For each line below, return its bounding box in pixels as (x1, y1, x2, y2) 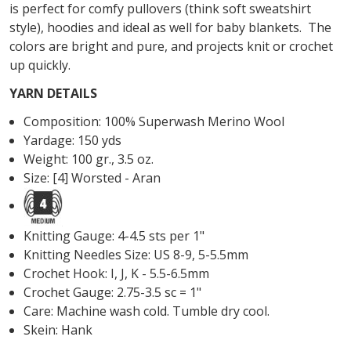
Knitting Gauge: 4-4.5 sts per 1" (24, 226, 205, 244)
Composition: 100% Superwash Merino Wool (24, 112, 285, 130)
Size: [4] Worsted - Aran (24, 168, 161, 186)
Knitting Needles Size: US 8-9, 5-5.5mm (24, 245, 249, 263)
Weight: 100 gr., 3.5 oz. (24, 150, 154, 168)
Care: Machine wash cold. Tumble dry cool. (24, 302, 270, 320)
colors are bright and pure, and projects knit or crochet (9, 37, 333, 55)
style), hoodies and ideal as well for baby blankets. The (9, 18, 331, 36)
